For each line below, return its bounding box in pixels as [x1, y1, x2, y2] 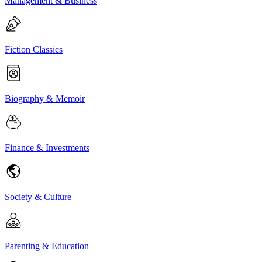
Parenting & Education [5, 240, 89, 251]
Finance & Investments [5, 142, 89, 153]
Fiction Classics [5, 44, 63, 54]
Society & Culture [5, 191, 71, 202]
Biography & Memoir [5, 93, 85, 104]
